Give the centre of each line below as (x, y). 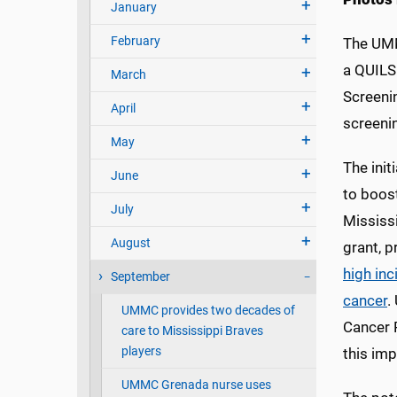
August (130, 244)
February (135, 42)
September (140, 277)
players (141, 352)
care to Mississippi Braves (192, 331)
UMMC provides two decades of (208, 311)
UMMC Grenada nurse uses (196, 385)
